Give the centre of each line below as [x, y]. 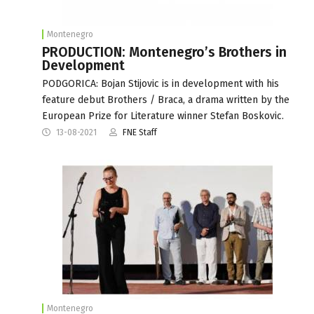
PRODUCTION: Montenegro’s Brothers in [164, 52]
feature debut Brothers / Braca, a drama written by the [166, 100]
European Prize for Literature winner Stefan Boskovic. [163, 116]
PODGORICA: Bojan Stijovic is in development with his [161, 83]
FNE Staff [140, 132]
